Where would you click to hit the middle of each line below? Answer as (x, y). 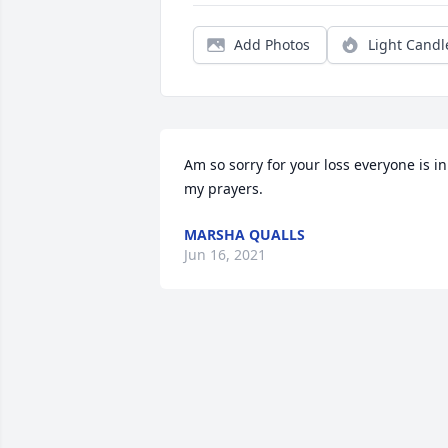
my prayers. (223, 188)
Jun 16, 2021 (225, 254)
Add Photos (272, 44)
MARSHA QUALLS (244, 234)
